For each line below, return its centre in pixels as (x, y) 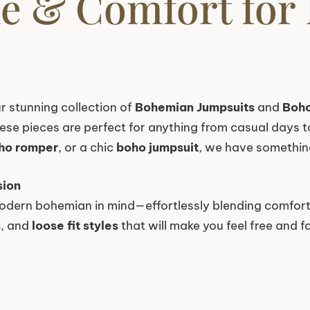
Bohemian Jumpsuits (195, 108)
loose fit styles (75, 225)
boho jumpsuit (157, 148)
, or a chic (87, 148)
